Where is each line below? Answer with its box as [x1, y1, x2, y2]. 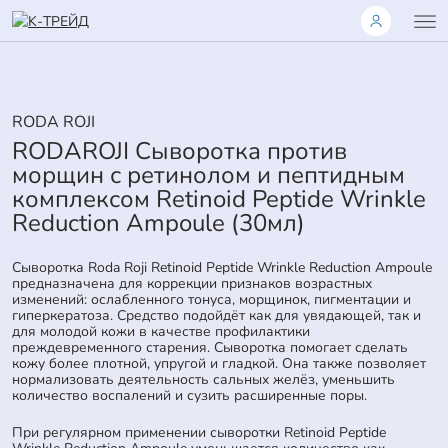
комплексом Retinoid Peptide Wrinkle [12, 182, 426, 215]
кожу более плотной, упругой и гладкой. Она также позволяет [12, 353, 426, 373]
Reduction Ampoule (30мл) [12, 206, 305, 239]
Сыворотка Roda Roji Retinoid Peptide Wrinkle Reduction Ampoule [12, 257, 432, 277]
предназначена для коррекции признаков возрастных [12, 273, 372, 293]
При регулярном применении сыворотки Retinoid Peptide [12, 422, 386, 442]
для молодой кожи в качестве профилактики [12, 321, 310, 341]
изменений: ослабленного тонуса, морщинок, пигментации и [12, 289, 411, 309]
